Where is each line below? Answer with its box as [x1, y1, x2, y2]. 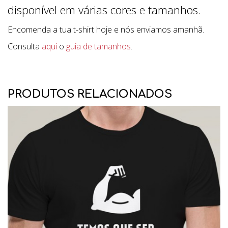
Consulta [8, 41, 42, 52]
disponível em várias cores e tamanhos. [8, 2, 201, 17]
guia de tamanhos [66, 41, 131, 52]
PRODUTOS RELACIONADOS [8, 88, 172, 100]
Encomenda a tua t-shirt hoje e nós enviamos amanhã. [8, 24, 204, 35]
